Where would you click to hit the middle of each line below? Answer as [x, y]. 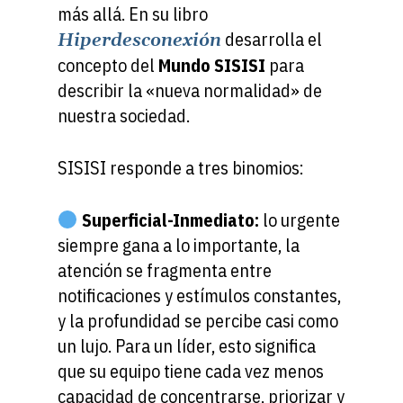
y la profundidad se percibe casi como [198, 320]
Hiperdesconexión [139, 40]
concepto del [108, 65]
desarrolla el [273, 39]
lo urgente [301, 219]
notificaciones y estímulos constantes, [199, 295]
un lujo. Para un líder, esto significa [187, 345]
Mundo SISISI [212, 65]
